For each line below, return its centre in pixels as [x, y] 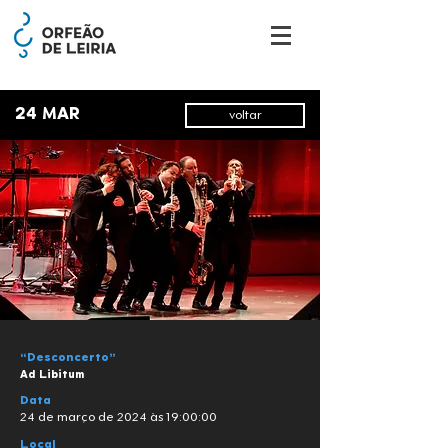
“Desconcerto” [68, 358]
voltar [245, 115]
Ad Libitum [52, 374]
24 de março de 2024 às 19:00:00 [118, 418]
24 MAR [47, 114]
